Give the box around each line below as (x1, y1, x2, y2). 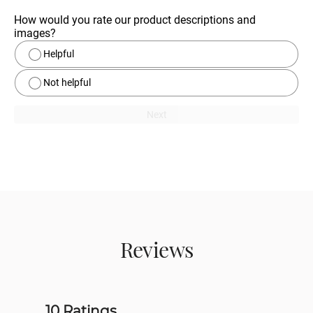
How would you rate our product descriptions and (14, 13, 256, 27)
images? (14, 27, 56, 41)
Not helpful (43, 77, 91, 89)
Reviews (119, 235, 194, 264)
